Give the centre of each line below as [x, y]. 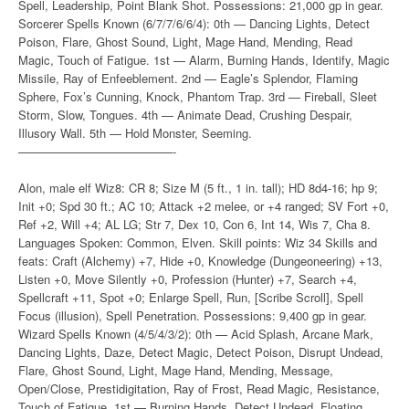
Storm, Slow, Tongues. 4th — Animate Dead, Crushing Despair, [185, 115]
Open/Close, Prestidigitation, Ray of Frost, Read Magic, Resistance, [199, 388]
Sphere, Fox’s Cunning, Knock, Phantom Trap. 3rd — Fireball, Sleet [198, 96]
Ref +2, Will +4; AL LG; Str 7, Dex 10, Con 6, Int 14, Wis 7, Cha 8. [194, 224]
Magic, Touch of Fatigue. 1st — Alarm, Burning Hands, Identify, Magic [204, 60]
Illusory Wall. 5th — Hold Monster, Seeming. [135, 133]
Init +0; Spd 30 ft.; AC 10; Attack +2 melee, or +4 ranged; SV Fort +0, [204, 206]
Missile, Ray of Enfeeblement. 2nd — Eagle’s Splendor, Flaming [188, 78]
